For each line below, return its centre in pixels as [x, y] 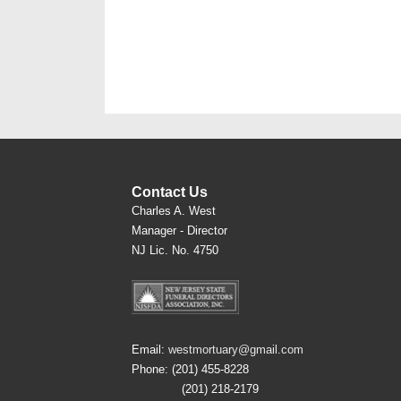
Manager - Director [179, 230]
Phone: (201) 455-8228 [190, 369]
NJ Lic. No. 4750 [175, 250]
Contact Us [170, 192]
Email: [150, 349]
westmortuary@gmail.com [236, 349]
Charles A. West [174, 210]
